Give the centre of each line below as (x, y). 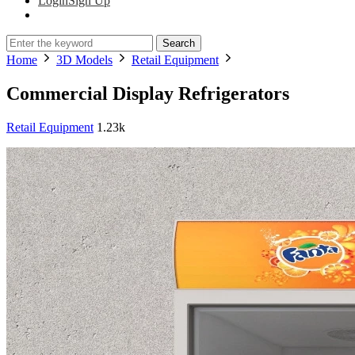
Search (179, 43)
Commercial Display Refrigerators (148, 93)
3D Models (84, 60)
